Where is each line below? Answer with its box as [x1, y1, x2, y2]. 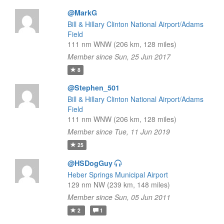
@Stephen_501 [67, 82, 119, 92]
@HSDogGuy [67, 158, 112, 168]
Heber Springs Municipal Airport [67, 169, 168, 179]
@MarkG [67, 7, 97, 17]
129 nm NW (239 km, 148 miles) [67, 179, 170, 189]
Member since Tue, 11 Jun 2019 [67, 126, 170, 136]
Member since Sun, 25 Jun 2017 [67, 51, 170, 61]
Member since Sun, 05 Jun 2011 [67, 192, 170, 202]
